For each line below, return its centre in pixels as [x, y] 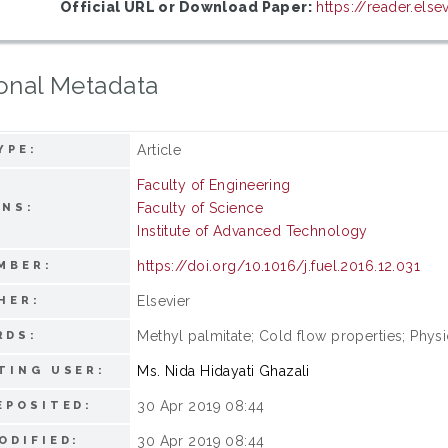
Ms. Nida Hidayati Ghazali [223, 370]
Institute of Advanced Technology [252, 230]
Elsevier [164, 300]
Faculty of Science [200, 207]
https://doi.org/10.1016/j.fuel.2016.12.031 [279, 265]
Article [159, 149]
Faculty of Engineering [214, 184]
